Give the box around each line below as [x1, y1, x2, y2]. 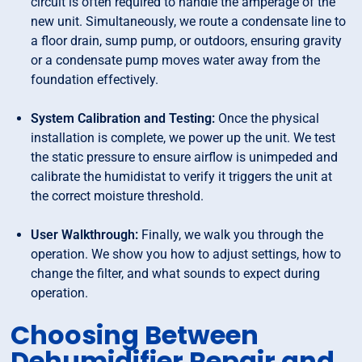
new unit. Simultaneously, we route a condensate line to [31, 14, 347, 30]
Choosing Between [11, 317, 259, 354]
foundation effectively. [31, 72, 159, 88]
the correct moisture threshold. [31, 188, 204, 204]
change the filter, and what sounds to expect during [31, 266, 321, 282]
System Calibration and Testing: [31, 111, 216, 127]
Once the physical [215, 111, 320, 127]
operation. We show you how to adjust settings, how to [31, 246, 342, 263]
